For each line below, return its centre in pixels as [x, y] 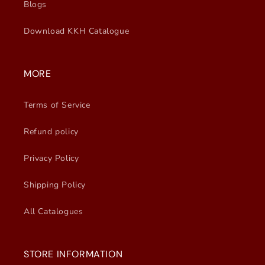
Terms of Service [57, 105]
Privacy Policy [51, 158]
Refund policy [51, 131]
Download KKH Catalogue [77, 31]
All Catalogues [54, 211]
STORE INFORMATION [73, 254]
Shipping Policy [55, 185]
